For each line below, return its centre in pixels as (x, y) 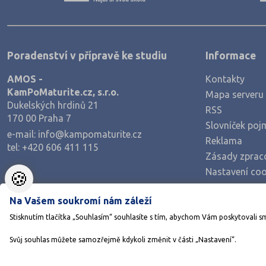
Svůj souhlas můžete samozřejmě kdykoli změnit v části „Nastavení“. (123, 240)
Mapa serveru (235, 94)
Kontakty (225, 79)
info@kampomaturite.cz (90, 134)
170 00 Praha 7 (39, 118)
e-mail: (23, 134)
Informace (231, 56)
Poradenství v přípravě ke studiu (87, 56)
